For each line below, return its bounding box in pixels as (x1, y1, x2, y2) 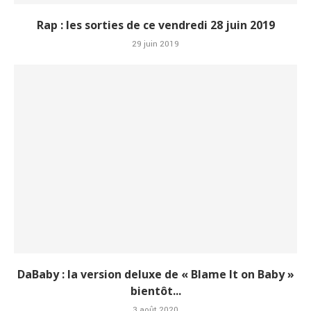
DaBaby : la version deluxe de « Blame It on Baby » (17, 267, 294, 283)
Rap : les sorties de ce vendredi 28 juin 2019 (36, 17, 275, 33)
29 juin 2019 (132, 38, 179, 51)
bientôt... (130, 283, 181, 299)
